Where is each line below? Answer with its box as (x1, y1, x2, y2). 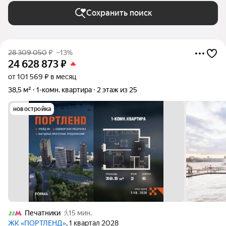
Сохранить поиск (86, 8, 152, 18)
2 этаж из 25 (97, 86, 137, 94)
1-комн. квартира (36, 86, 92, 94)
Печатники (25, 209, 61, 217)
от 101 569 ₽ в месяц (8, 73, 76, 81)
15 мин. (69, 209, 92, 217)
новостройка (13, 105, 51, 112)
